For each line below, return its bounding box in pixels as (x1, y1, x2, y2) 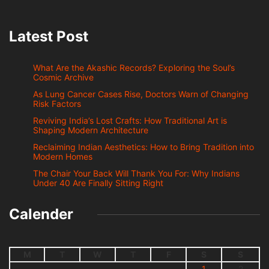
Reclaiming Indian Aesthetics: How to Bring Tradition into (33, 142, 254, 153)
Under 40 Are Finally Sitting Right (33, 178, 163, 189)
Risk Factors (33, 98, 81, 109)
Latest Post (9, 28, 88, 46)
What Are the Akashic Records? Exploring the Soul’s (33, 62, 235, 73)
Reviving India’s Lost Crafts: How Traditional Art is (33, 115, 227, 126)
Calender (9, 205, 73, 223)
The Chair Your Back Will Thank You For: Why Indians (33, 168, 240, 179)
